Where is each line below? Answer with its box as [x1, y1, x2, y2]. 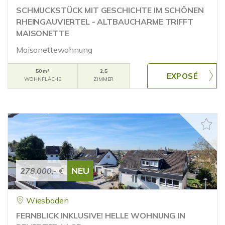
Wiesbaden [26, 195, 69, 205]
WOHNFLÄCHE [24, 76, 62, 82]
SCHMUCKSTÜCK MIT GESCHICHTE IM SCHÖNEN [16, 5, 204, 15]
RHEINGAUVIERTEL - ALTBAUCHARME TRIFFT [16, 17, 193, 27]
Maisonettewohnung [16, 45, 92, 55]
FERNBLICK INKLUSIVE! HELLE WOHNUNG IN [16, 210, 185, 220]
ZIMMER [93, 76, 114, 82]
